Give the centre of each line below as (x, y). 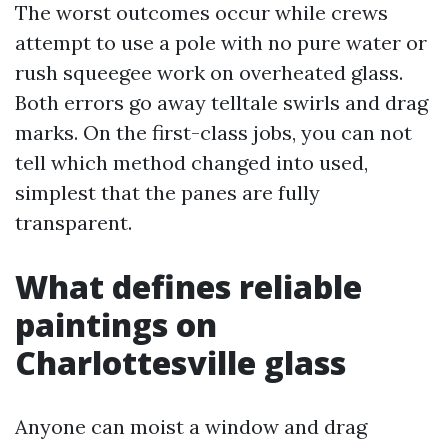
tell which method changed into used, (191, 162)
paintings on (116, 324)
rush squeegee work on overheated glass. (209, 72)
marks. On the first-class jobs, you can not (213, 132)
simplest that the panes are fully (167, 192)
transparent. (73, 222)
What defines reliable (188, 286)
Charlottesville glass (180, 362)
